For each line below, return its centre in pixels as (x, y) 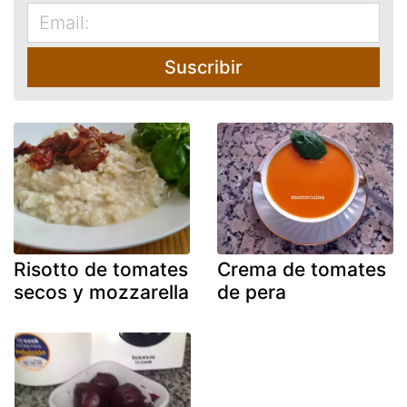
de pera (252, 293)
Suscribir (203, 67)
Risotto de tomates (101, 270)
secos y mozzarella (101, 293)
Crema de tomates (302, 270)
